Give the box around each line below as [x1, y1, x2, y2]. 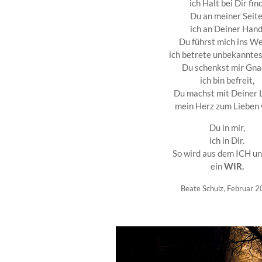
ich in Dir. [209, 135, 245, 146]
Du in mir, [209, 122, 245, 133]
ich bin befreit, [199, 75, 254, 86]
